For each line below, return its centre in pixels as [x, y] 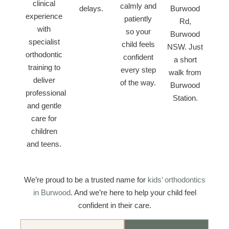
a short [185, 60]
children [44, 131]
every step [138, 70]
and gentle [44, 106]
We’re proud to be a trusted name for [86, 180]
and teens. [44, 144]
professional [46, 93]
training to [44, 67]
